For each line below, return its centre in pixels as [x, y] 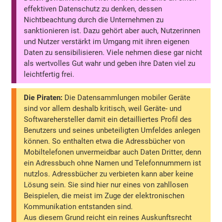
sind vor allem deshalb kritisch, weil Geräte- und [103, 109]
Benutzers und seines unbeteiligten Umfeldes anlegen [112, 131]
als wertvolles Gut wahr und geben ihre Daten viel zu [110, 63]
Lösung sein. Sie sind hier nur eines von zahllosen [106, 185]
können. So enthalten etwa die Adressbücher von [105, 141]
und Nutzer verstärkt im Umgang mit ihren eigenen [107, 41]
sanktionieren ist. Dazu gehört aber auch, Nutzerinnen [112, 30]
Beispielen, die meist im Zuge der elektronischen [104, 196]
